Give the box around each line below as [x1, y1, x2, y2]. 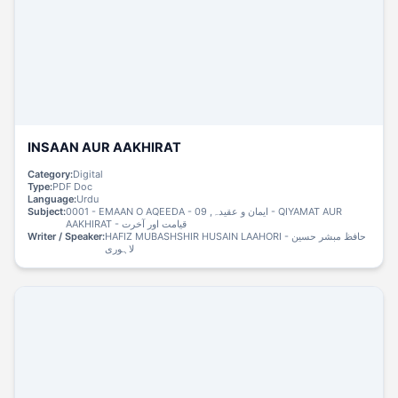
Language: [28, 192, 77, 205]
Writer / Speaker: [28, 229, 106, 243]
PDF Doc [52, 179, 93, 193]
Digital [73, 167, 104, 180]
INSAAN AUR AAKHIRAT [28, 139, 182, 155]
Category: [28, 167, 74, 180]
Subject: [28, 204, 67, 218]
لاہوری [105, 242, 135, 255]
